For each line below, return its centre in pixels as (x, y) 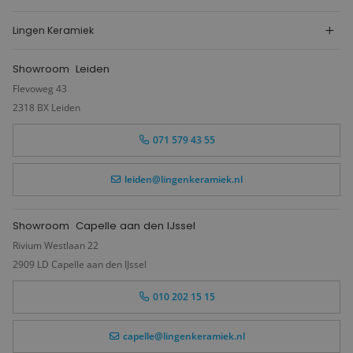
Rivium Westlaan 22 (56, 246)
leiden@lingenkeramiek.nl (183, 180)
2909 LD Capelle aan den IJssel (80, 265)
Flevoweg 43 (40, 89)
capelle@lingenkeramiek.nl (182, 336)
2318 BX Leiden (46, 108)
